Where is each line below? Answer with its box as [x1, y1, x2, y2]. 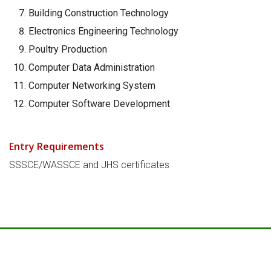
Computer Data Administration [28, 62, 155, 73]
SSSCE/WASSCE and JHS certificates [9, 159, 169, 171]
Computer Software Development [28, 98, 170, 109]
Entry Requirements [9, 140, 104, 153]
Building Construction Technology [28, 7, 169, 19]
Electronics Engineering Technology [28, 25, 178, 37]
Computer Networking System [28, 80, 155, 91]
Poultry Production [28, 44, 107, 55]
